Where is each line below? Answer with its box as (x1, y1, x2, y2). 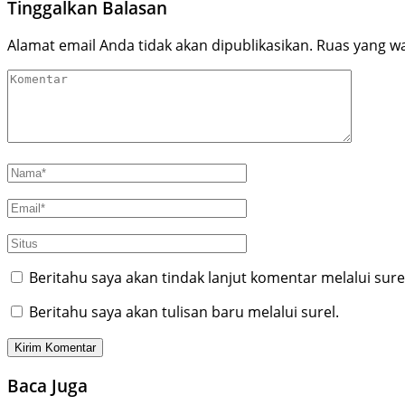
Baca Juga (7, 373, 88, 397)
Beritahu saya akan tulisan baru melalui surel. (29, 302, 339, 323)
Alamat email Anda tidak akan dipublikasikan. (7, 35, 313, 56)
